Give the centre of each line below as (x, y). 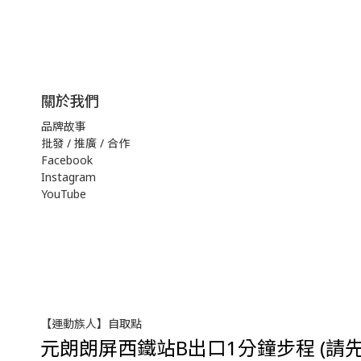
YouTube (67, 193)
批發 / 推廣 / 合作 (85, 143)
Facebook (67, 160)
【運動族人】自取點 (91, 323)
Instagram (68, 176)
